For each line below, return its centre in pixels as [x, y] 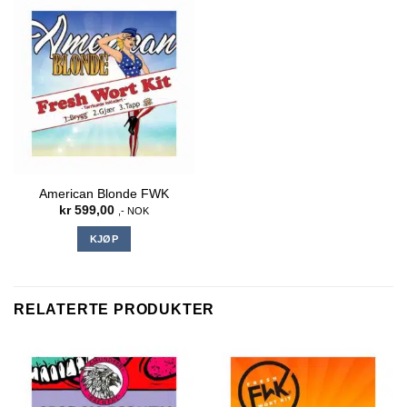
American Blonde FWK [104, 194]
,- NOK [134, 210]
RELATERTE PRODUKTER [114, 310]
